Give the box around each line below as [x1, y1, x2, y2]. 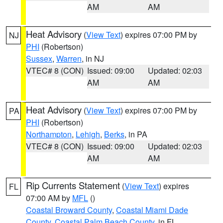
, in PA [124, 128, 147, 140]
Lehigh [76, 128, 100, 140]
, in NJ [82, 53, 104, 64]
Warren [56, 53, 82, 64]
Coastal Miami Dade [116, 204, 188, 216]
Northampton [26, 128, 72, 140]
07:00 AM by [26, 192, 72, 204]
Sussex [26, 53, 52, 64]
